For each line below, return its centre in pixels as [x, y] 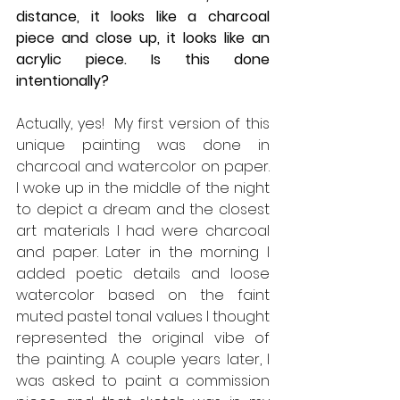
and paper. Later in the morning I [143, 252]
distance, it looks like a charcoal [143, 16]
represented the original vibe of [143, 337]
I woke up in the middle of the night [143, 187]
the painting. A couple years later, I [143, 359]
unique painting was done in [143, 145]
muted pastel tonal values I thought [143, 316]
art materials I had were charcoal [143, 230]
